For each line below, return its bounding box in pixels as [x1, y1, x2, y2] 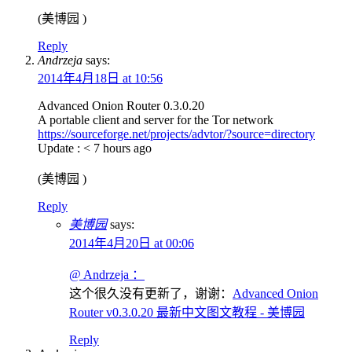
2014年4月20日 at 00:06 [69, 236, 194, 250]
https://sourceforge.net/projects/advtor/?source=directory [38, 126, 315, 141]
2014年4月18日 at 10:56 [38, 71, 163, 85]
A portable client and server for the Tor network [38, 112, 273, 126]
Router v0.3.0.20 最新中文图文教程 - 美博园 [69, 305, 305, 319]
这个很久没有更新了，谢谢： [69, 286, 233, 300]
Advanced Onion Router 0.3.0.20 [38, 98, 204, 112]
